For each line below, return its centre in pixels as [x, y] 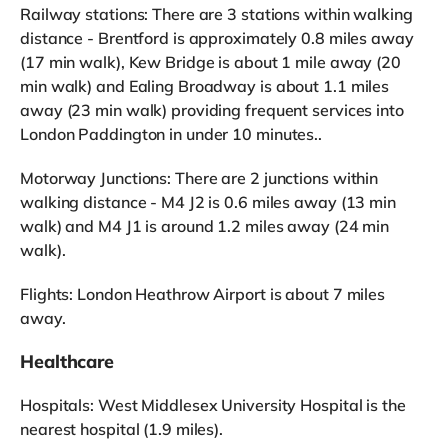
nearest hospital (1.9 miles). [122, 428]
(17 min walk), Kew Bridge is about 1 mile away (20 [210, 61]
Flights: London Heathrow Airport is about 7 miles [203, 293]
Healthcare [67, 361]
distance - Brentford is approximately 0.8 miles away [217, 37]
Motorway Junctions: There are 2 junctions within [199, 177]
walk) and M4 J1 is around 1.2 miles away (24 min [205, 225]
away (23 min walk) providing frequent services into [212, 109]
